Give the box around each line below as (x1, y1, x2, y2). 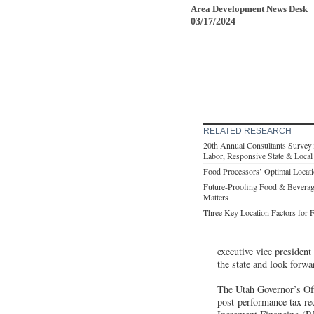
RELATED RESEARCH (203, 125, 292, 136)
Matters (203, 191, 228, 203)
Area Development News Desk (191, 3, 308, 14)
